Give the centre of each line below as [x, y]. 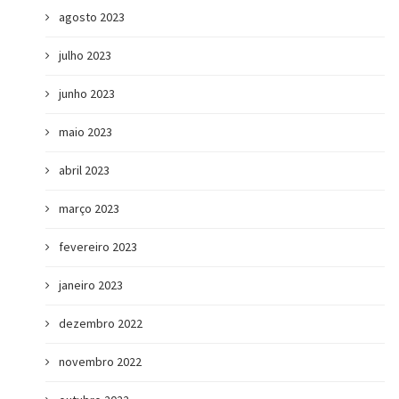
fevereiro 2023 [98, 247]
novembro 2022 [101, 362]
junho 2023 [87, 94]
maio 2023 [86, 132]
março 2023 [90, 208]
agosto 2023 [92, 17]
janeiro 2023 [91, 285]
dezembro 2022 [101, 323]
